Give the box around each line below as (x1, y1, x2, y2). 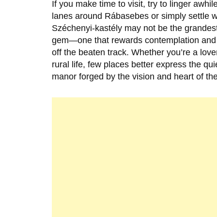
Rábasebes (105, 11, 149, 21)
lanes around (52, 11, 105, 21)
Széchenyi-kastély (52, 23, 122, 33)
